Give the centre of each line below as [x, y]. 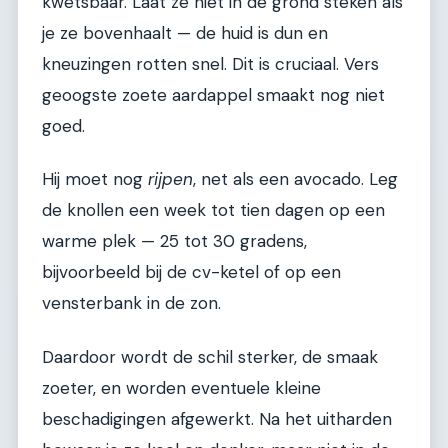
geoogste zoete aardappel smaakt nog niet [213, 94]
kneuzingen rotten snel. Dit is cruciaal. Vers [210, 63]
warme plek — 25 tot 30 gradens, [174, 241]
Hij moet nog [95, 179]
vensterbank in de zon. [131, 303]
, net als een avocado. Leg [295, 179]
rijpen [170, 179]
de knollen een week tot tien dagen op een [213, 210]
